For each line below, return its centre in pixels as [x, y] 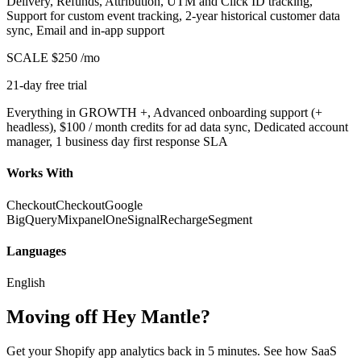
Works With [40, 173]
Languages [36, 251]
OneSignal [133, 219]
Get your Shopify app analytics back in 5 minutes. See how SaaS [172, 351]
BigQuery [32, 219]
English [26, 283]
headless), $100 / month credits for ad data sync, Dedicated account [177, 127]
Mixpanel [81, 219]
